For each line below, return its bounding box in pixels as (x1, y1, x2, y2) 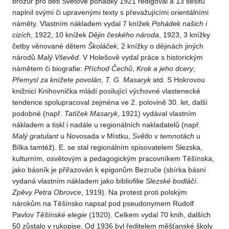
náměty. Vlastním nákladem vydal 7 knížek (12, 19, 152, 28)
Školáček (88, 42, 117, 51)
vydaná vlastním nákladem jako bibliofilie (12, 177, 146, 186)
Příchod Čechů (84, 64, 132, 73)
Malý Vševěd (37, 53, 79, 62)
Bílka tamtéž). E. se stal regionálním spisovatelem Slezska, (12, 143, 202, 152)
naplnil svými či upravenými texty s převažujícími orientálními (12, 8, 209, 17)
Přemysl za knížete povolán (12, 76, 101, 84)
